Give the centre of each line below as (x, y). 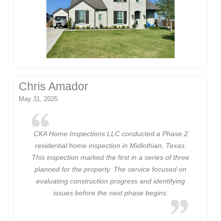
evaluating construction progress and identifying (110, 181)
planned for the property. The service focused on (110, 169)
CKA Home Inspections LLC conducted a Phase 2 (110, 134)
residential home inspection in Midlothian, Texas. (110, 146)
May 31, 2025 (38, 99)
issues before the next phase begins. (110, 193)
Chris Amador (54, 87)
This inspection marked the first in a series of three (110, 158)
